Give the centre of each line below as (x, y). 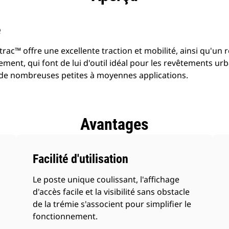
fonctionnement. (65, 216)
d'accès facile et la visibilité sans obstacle (111, 192)
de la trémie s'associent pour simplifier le (112, 204)
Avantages (114, 124)
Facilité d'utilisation (81, 159)
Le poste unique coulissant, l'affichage (106, 179)
